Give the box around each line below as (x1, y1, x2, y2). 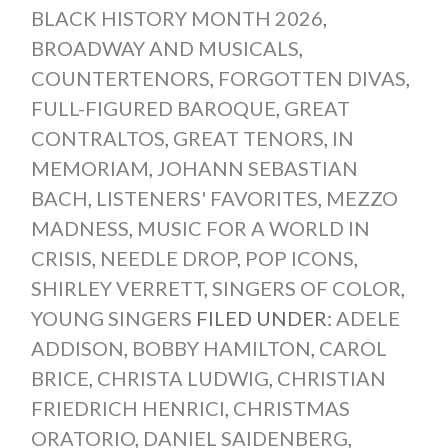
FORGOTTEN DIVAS (217, 65, 406, 90)
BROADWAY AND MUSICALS (30, 35, 299, 60)
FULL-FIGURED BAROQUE (30, 95, 276, 120)
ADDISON (30, 335, 124, 360)
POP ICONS (244, 245, 354, 270)
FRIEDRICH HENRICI (30, 395, 225, 420)
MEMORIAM (30, 155, 149, 180)
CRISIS (30, 245, 92, 270)
